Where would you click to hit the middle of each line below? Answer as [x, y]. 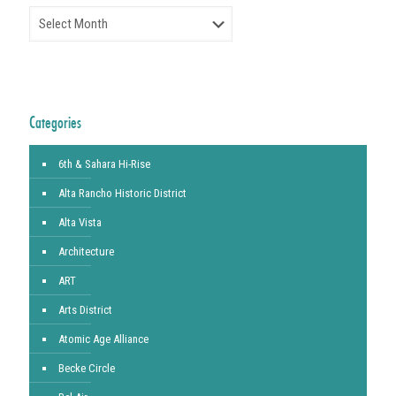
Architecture [86, 251]
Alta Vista [80, 222]
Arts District [85, 310]
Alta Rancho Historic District [122, 193]
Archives [48, 14]
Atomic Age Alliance [103, 339]
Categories [55, 122]
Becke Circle [87, 368]
